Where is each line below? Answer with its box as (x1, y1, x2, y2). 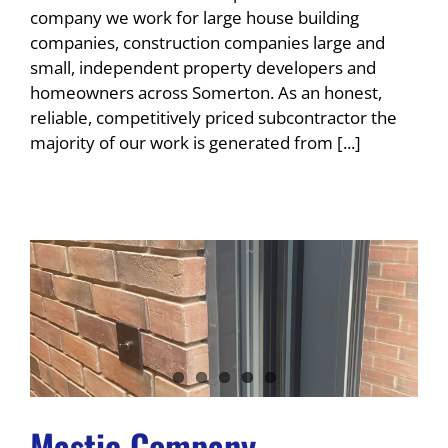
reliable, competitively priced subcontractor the (30, 105, 397, 129)
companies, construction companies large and (30, 30, 385, 54)
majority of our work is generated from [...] (30, 130, 361, 154)
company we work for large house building (30, 5, 359, 29)
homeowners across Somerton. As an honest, (30, 80, 382, 104)
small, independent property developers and (30, 55, 376, 79)
